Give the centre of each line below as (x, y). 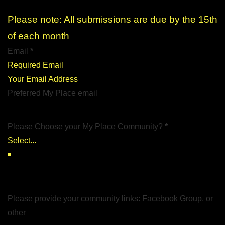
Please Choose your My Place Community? (85, 127)
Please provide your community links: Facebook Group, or (110, 199)
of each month (38, 36)
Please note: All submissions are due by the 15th (113, 20)
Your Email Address (43, 79)
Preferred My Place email (52, 93)
